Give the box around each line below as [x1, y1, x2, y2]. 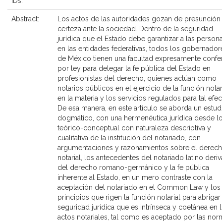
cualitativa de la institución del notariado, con [57, 134, 201, 142]
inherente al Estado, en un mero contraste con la [57, 173, 213, 181]
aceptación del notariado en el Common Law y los [57, 183, 221, 191]
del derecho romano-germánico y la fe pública [57, 164, 209, 171]
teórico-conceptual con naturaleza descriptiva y [57, 124, 211, 132]
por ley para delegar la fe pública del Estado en [57, 64, 211, 72]
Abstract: [11, 15, 41, 23]
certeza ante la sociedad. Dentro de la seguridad [57, 25, 213, 33]
